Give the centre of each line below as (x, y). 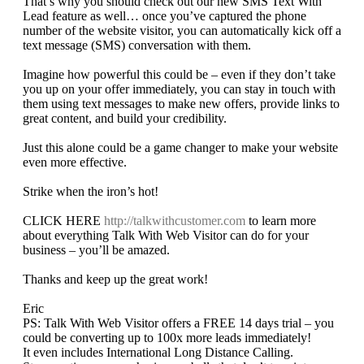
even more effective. (75, 162)
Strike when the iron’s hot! (91, 192)
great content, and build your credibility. (125, 119)
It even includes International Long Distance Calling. (158, 353)
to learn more (281, 221)
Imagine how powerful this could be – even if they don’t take (179, 75)
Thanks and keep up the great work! (115, 279)
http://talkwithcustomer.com (175, 221)
